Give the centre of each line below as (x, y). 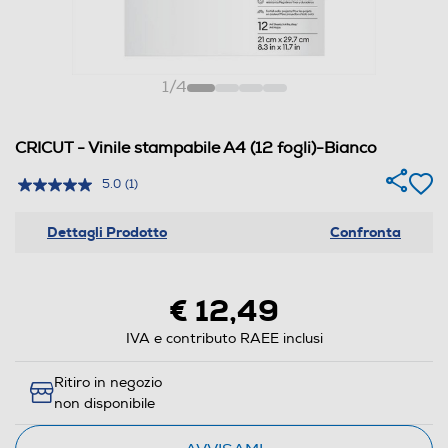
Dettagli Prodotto (107, 232)
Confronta (365, 232)
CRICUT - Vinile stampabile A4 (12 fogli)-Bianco (196, 148)
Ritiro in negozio (108, 382)
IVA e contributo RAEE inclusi (224, 338)
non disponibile (104, 403)
